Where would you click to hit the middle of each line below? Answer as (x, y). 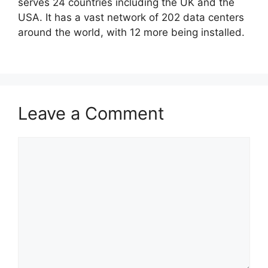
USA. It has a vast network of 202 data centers (131, 18)
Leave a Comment (91, 113)
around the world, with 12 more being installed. (131, 33)
